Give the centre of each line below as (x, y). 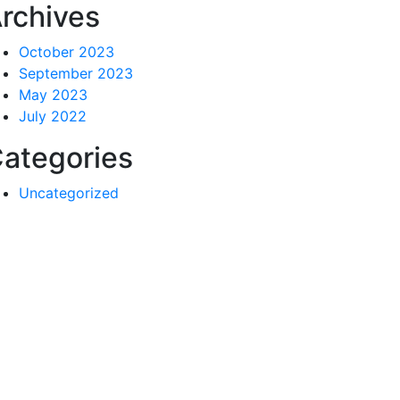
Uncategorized (69, 193)
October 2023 (67, 52)
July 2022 (53, 116)
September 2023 (76, 73)
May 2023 (53, 95)
